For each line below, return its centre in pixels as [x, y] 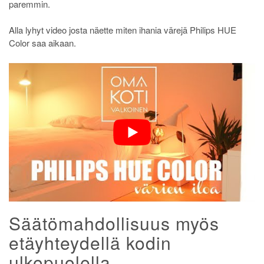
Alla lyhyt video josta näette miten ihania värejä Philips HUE [123, 30]
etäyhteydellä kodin [90, 242]
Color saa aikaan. [42, 43]
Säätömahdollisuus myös [114, 223]
